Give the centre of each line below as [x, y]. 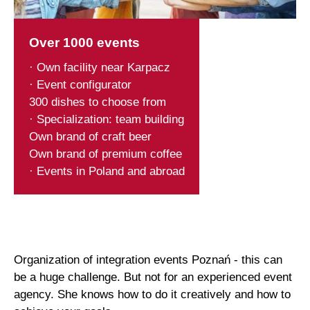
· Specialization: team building [106, 119]
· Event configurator [80, 84]
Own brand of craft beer [90, 136]
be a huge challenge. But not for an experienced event [153, 277]
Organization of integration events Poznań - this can [148, 259]
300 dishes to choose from [97, 102]
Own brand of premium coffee [105, 154]
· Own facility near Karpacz [99, 67]
